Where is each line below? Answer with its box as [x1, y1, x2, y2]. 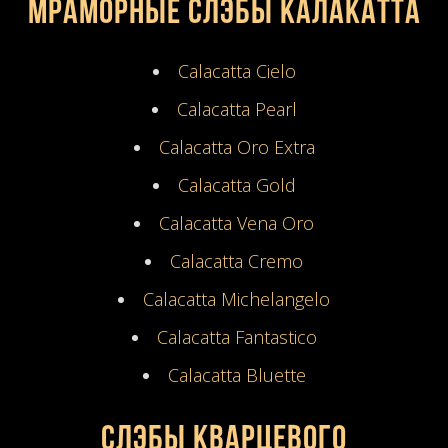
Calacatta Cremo [170, 248, 303, 273]
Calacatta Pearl [176, 96, 297, 121]
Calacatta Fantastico [156, 324, 317, 349]
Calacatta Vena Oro [159, 210, 314, 235]
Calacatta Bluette [167, 362, 306, 387]
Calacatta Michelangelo [143, 286, 330, 311]
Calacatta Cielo [177, 58, 296, 83]
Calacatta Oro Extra [158, 134, 315, 159]
